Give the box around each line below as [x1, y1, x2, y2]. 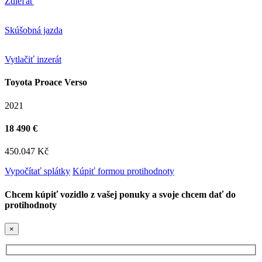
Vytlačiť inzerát [5, 54, 61, 65]
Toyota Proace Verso [5, 77, 87, 88]
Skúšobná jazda [5, 25, 63, 36]
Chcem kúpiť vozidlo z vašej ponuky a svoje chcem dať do [5, 189, 236, 199]
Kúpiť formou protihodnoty [73, 166, 174, 177]
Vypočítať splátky [5, 166, 70, 177]
